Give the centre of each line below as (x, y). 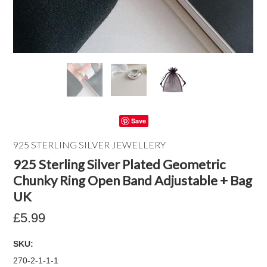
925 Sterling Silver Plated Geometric (119, 164)
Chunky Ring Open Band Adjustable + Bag (133, 180)
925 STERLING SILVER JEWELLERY (90, 145)
